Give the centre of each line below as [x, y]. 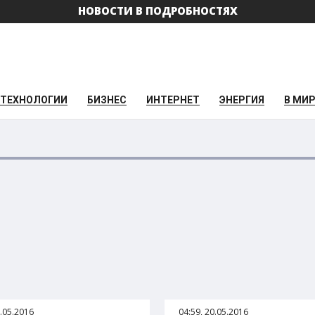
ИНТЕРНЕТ [173, 99]
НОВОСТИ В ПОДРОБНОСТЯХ [157, 11]
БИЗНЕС [107, 99]
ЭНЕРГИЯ [242, 99]
